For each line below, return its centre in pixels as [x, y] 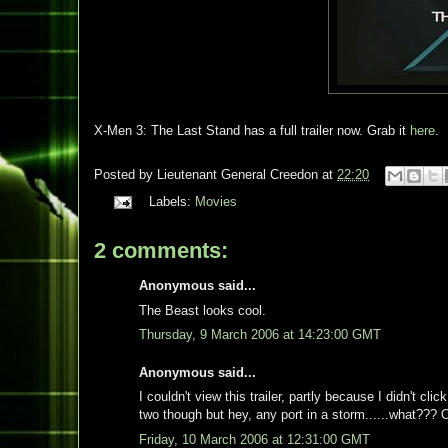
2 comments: [161, 250]
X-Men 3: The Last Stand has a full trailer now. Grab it [252, 130]
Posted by [125, 175]
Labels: [171, 201]
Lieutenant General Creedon [237, 175]
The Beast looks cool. [202, 310]
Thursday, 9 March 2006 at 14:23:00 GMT [260, 334]
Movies [215, 201]
